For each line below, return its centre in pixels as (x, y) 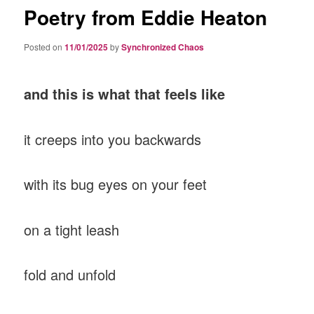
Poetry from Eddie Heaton (146, 18)
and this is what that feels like (125, 94)
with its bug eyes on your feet (118, 184)
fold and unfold (72, 275)
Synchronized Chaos (163, 47)
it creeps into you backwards (113, 139)
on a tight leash (72, 229)
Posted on (45, 46)
